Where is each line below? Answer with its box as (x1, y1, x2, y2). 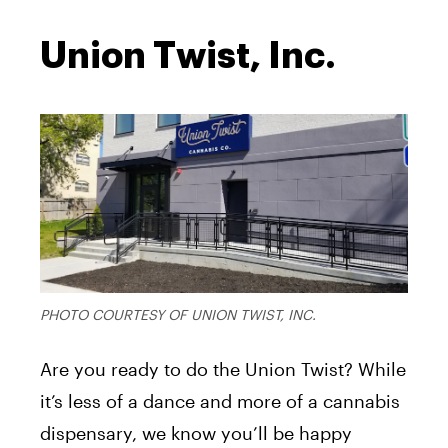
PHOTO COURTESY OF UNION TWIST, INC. (40, 306, 316, 324)
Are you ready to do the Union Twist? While (40, 358, 406, 381)
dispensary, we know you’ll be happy (40, 422, 352, 445)
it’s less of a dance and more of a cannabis (40, 390, 400, 413)
